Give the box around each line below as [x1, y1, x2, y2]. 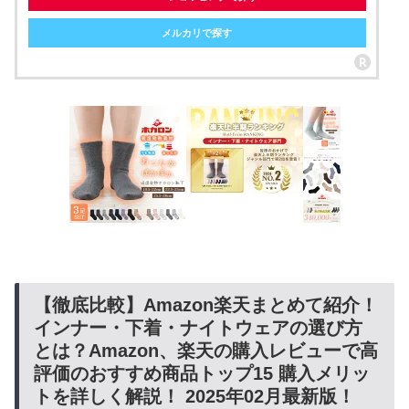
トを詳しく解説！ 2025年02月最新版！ [34, 386, 355, 407]
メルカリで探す [162, 26, 233, 38]
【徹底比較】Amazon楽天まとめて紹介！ [34, 295, 378, 316]
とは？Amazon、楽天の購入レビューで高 [34, 341, 378, 362]
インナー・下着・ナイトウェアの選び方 [34, 318, 362, 339]
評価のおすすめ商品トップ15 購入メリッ [34, 363, 370, 384]
